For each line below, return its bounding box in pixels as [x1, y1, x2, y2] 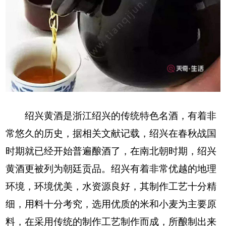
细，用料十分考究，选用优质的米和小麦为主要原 [6, 198, 217, 209]
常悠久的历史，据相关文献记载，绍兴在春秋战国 [6, 128, 217, 139]
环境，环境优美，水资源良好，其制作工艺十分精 [6, 181, 217, 192]
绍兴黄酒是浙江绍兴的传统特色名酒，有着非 [6, 110, 217, 121]
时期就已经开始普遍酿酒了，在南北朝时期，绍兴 [6, 145, 217, 156]
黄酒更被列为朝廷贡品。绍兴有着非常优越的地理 [6, 163, 217, 174]
